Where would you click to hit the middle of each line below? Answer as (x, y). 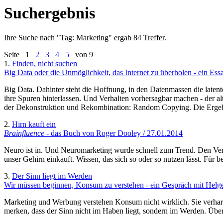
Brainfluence (24, 133)
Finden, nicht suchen (45, 63)
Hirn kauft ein (34, 124)
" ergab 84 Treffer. (137, 37)
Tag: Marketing (84, 37)
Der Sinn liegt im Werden (52, 176)
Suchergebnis (50, 13)
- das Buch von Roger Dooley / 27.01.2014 (113, 133)
